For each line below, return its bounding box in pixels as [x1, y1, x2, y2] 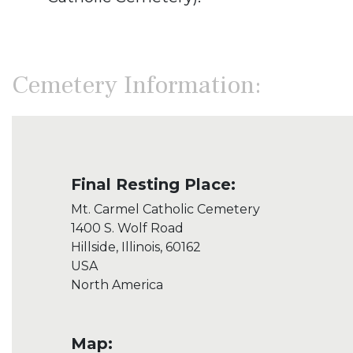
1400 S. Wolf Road [71, 220, 184, 236]
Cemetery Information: [12, 68, 262, 102]
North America [71, 277, 163, 292]
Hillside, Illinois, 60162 [71, 239, 201, 255]
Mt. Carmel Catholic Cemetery [71, 201, 260, 217]
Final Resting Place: [71, 174, 236, 194]
